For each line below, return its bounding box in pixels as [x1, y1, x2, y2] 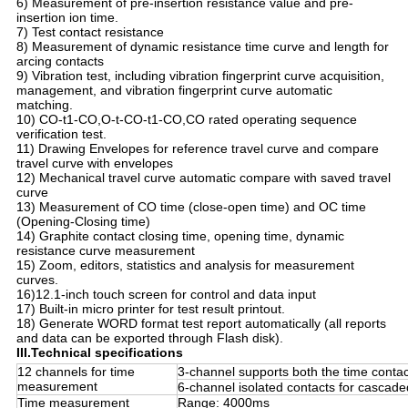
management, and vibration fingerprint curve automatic [15, 83, 332, 98]
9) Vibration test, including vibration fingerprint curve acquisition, [15, 68, 384, 84]
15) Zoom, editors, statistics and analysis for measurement [15, 258, 354, 273]
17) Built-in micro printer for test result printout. [15, 301, 285, 317]
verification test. [15, 127, 107, 142]
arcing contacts [15, 54, 104, 69]
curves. [15, 272, 58, 288]
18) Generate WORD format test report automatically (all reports [15, 316, 386, 331]
